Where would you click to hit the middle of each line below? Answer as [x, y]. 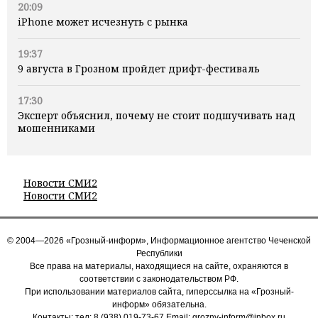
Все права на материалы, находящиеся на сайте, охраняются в [159, 267]
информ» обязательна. [159, 305]
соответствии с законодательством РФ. [159, 279]
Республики [159, 254]
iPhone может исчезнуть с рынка [103, 22]
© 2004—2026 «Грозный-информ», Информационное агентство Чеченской [159, 241]
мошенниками [56, 128]
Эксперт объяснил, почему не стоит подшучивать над [157, 116]
